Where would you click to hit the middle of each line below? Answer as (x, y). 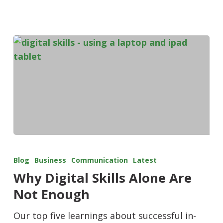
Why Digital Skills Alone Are (102, 178)
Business (50, 160)
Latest (145, 160)
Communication (99, 160)
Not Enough (51, 195)
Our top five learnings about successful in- (105, 216)
